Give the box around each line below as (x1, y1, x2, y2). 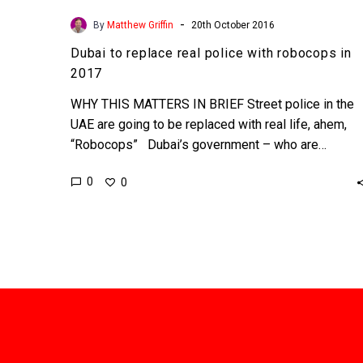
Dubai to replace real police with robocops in (70, 45, 352, 61)
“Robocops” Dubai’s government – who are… (70, 136, 327, 152)
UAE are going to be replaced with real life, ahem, (70, 116, 347, 132)
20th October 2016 (191, 19, 275, 31)
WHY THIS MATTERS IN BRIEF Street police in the (70, 96, 354, 112)
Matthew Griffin (107, 19, 173, 31)
